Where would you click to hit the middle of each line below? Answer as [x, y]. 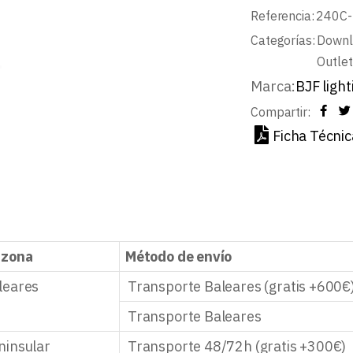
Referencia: [282, 16]
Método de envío [179, 256]
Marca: [273, 86]
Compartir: [281, 112]
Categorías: [283, 40]
